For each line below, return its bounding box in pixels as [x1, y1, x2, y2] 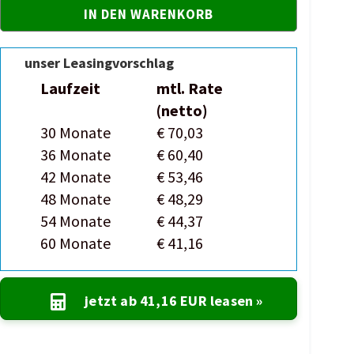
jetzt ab [85, 292, 140, 310]
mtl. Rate [156, 78, 224, 98]
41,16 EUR [139, 292, 207, 310]
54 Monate [40, 211, 111, 231]
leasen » [206, 292, 263, 310]
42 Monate [40, 167, 111, 186]
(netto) [156, 100, 209, 120]
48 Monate [40, 189, 111, 209]
